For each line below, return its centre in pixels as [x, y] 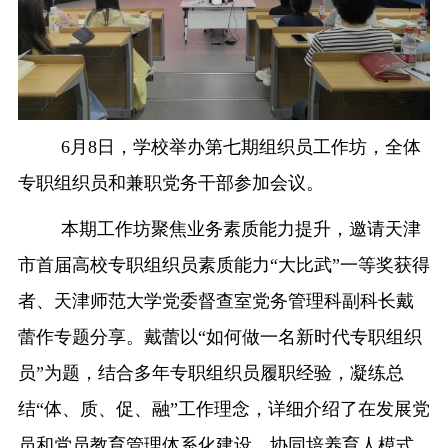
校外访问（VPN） [152, 45]
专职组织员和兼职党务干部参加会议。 [170, 183]
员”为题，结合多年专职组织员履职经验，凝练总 [210, 373]
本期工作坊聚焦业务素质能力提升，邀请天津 [240, 229]
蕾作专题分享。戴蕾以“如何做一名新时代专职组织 [219, 337]
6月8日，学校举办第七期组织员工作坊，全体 [240, 147]
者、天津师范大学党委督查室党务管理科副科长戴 [215, 301]
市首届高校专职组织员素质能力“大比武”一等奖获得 [223, 265]
